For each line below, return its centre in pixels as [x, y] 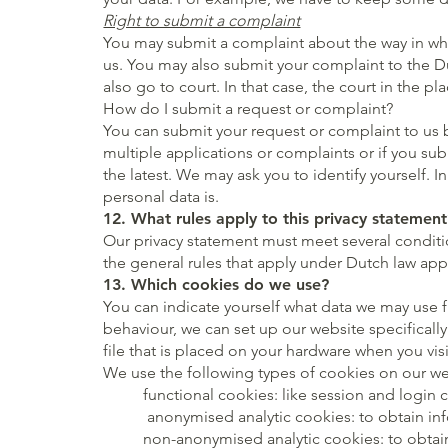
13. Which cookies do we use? [216, 284]
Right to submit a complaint [202, 20]
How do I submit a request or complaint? [248, 108]
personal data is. [161, 196]
